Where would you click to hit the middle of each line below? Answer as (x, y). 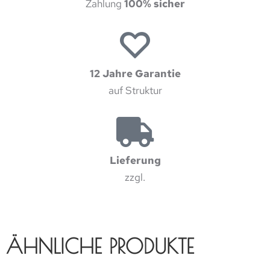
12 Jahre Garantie (135, 73)
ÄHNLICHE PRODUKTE (100, 246)
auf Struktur (135, 90)
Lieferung (135, 160)
